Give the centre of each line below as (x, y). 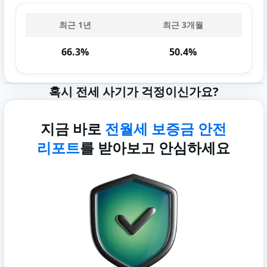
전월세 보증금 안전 (166, 128)
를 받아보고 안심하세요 (155, 148)
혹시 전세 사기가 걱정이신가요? (133, 91)
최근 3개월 (183, 25)
